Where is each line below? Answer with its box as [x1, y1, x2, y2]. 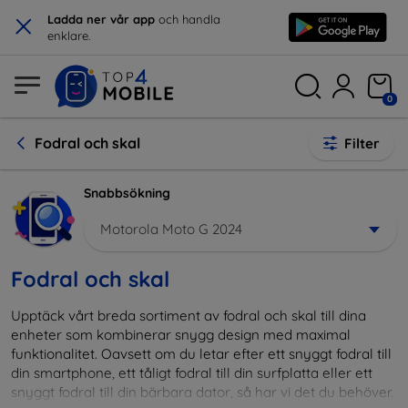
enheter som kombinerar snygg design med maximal [11, 325, 351, 343]
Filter [344, 135, 380, 152]
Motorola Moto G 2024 [100, 219, 242, 238]
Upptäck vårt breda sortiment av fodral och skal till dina [11, 306, 366, 324]
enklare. [47, 28, 90, 43]
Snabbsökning [84, 185, 170, 201]
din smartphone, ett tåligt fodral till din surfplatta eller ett [11, 363, 372, 382]
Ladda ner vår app [47, 12, 155, 26]
